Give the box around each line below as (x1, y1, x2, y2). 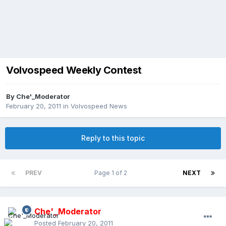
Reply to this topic (81, 134, 145, 143)
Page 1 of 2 (94, 169, 130, 177)
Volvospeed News (71, 102, 127, 110)
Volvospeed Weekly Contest (6, 64, 142, 77)
